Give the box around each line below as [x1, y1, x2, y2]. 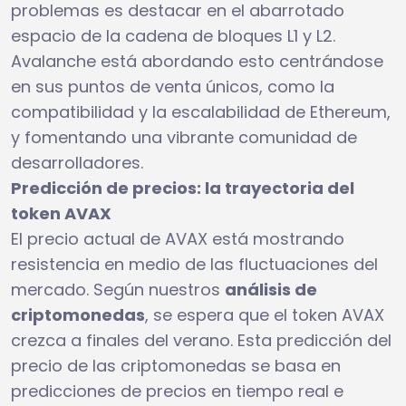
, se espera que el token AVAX [145, 303, 384, 326]
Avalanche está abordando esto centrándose [11, 49, 383, 72]
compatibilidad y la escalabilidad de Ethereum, [11, 100, 391, 123]
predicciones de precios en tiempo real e [11, 379, 343, 402]
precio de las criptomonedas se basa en [11, 353, 341, 377]
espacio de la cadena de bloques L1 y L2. [11, 24, 335, 47]
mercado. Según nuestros [11, 277, 225, 301]
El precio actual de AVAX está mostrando [11, 227, 344, 250]
